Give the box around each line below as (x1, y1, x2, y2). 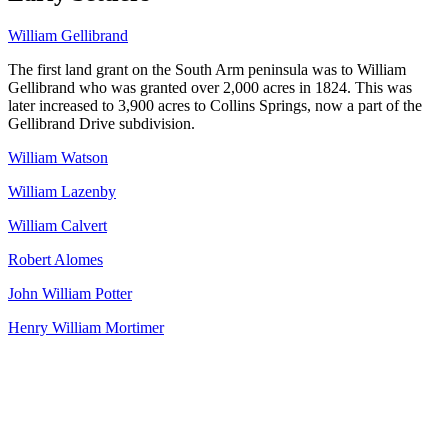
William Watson (8, 148, 108, 166)
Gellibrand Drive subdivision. (8, 114, 195, 132)
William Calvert (8, 216, 107, 234)
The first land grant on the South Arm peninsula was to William (8, 60, 406, 78)
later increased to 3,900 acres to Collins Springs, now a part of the (8, 96, 422, 114)
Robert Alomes (8, 250, 103, 268)
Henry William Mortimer (8, 318, 164, 336)
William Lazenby (8, 182, 116, 200)
